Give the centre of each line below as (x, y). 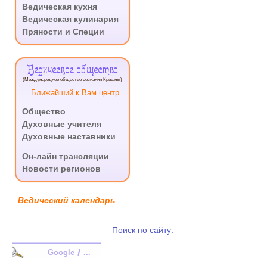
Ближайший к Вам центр (75, 93)
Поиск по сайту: (142, 230)
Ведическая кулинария (70, 19)
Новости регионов (61, 169)
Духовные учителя (62, 124)
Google (61, 252)
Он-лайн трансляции (66, 156)
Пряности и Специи (63, 32)
